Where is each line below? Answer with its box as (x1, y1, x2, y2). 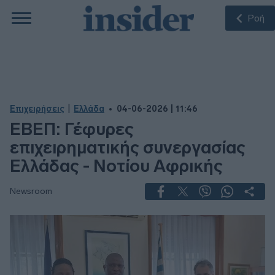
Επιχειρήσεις (10, 104, 64, 114)
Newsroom (10, 186, 52, 196)
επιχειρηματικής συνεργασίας (10, 137, 246, 158)
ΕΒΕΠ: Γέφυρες (10, 119, 134, 139)
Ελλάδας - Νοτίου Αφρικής (10, 156, 223, 176)
